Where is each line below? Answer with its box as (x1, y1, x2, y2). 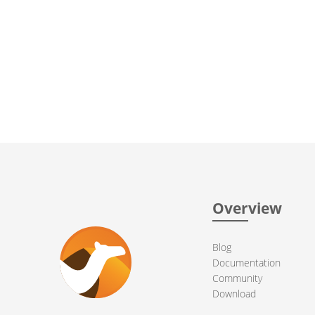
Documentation (212, 255, 281, 269)
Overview (212, 198, 282, 219)
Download (212, 286, 256, 300)
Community (212, 271, 262, 285)
